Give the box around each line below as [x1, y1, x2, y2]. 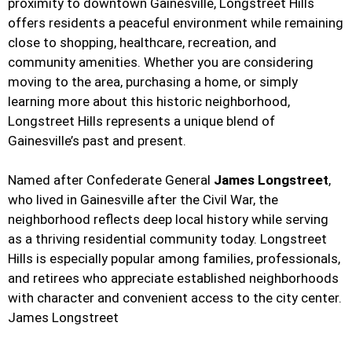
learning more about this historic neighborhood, [8, 93, 290, 109]
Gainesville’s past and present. [8, 132, 186, 148]
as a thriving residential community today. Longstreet [8, 231, 327, 247]
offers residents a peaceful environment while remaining [8, 14, 343, 31]
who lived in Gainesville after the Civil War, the [8, 192, 278, 208]
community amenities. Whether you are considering [8, 53, 313, 70]
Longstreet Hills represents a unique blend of [8, 112, 275, 129]
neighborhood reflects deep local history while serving [8, 211, 328, 228]
